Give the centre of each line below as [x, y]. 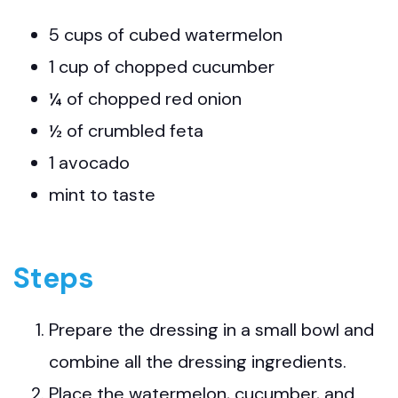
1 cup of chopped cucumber [162, 66]
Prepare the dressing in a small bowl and [211, 329]
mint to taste [102, 194]
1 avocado [89, 162]
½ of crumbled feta [126, 130]
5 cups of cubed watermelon [166, 34]
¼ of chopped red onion [145, 98]
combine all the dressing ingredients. [198, 361]
